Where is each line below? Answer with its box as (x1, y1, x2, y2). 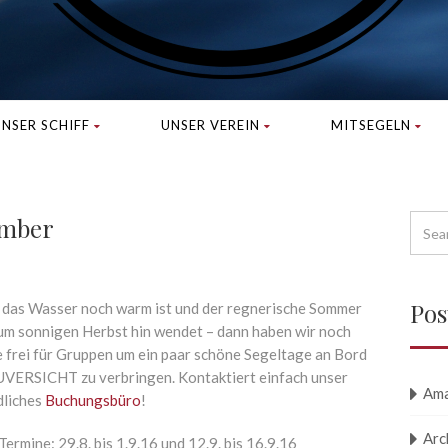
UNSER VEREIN (160, 117, 260, 133)
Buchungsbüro (45, 391, 141, 409)
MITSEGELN (330, 117, 411, 133)
